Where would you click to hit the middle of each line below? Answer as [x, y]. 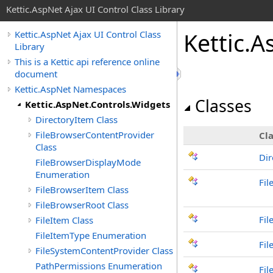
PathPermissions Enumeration [99, 266]
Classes [223, 106]
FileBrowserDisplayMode [88, 162]
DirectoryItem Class [76, 119]
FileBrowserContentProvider [95, 135]
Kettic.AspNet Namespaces [70, 89]
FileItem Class [64, 220]
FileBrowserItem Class [82, 190]
